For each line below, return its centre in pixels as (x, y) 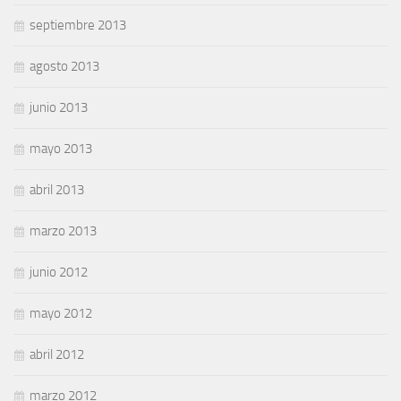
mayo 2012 (61, 313)
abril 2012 (57, 354)
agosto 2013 (64, 66)
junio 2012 (59, 272)
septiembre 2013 (78, 25)
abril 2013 (57, 190)
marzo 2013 (63, 231)
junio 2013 (59, 107)
